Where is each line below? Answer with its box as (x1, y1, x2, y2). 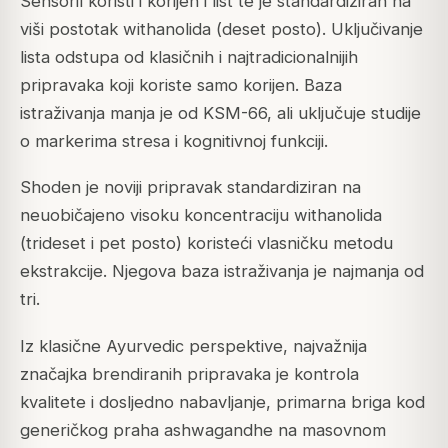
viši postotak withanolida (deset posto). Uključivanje (20, 19, 423, 40)
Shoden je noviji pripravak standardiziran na (20, 177, 361, 198)
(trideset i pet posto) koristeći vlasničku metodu (20, 233, 393, 254)
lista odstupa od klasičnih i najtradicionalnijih (20, 47, 358, 68)
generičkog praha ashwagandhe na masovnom (20, 419, 386, 440)
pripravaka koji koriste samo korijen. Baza (20, 75, 342, 96)
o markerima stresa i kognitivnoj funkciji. (20, 131, 328, 152)
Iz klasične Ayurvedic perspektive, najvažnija (20, 335, 367, 356)
